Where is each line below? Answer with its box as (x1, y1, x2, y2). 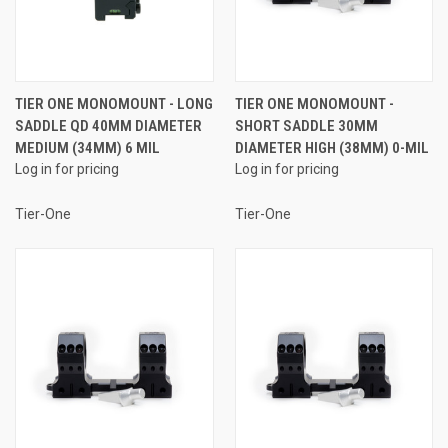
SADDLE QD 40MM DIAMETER (15, 116, 202, 135)
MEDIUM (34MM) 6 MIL (15, 138, 160, 157)
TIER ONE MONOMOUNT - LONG (15, 94, 213, 113)
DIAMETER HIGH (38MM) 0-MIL (234, 138, 429, 157)
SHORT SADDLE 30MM (234, 116, 378, 135)
